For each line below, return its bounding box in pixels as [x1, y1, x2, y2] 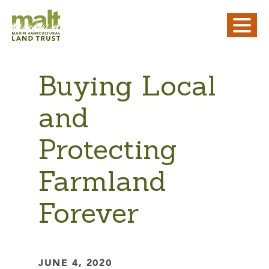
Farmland [38, 163, 166, 199]
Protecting [38, 131, 177, 167]
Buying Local [38, 67, 216, 103]
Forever [38, 195, 139, 231]
